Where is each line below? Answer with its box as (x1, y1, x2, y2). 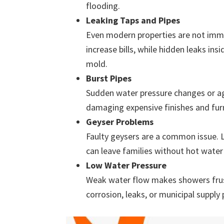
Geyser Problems (86, 116, 153, 127)
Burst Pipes (86, 72, 131, 84)
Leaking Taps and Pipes (86, 14, 180, 26)
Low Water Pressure (86, 159, 166, 171)
